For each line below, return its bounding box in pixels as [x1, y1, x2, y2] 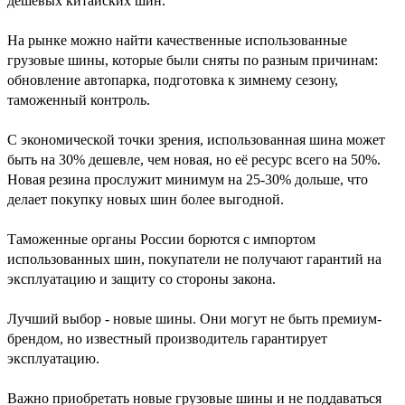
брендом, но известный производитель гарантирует [7, 330, 327, 346]
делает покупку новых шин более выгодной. [7, 191, 284, 207]
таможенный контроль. [7, 91, 150, 108]
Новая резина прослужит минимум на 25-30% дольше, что [7, 171, 368, 187]
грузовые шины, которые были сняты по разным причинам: [7, 52, 378, 68]
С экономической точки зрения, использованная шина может [7, 131, 385, 147]
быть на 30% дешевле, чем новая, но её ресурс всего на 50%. [7, 151, 381, 167]
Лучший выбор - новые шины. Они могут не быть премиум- [7, 310, 381, 326]
